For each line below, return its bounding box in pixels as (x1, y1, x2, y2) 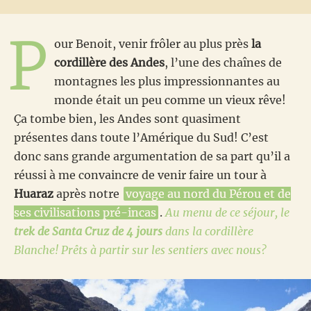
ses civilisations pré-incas (14, 205, 156, 219)
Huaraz (14, 187, 53, 201)
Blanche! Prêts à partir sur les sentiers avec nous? (14, 243, 267, 257)
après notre (53, 187, 122, 201)
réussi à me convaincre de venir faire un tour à (14, 168, 267, 182)
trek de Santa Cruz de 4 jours (14, 224, 162, 238)
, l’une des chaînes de (165, 56, 282, 69)
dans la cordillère (162, 224, 253, 238)
